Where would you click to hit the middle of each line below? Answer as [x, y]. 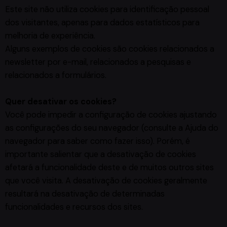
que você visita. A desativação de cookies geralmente [106, 181]
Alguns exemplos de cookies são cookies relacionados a [110, 49]
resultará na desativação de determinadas [85, 194]
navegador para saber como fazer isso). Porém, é [98, 141]
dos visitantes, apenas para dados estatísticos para [102, 23]
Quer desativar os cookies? [61, 102]
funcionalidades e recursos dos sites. [74, 207]
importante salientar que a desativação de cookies [101, 155]
